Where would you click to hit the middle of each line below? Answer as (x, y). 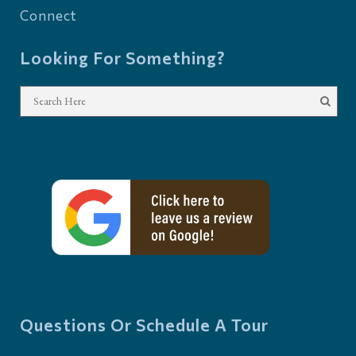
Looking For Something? (123, 58)
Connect (48, 15)
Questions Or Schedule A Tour (144, 325)
